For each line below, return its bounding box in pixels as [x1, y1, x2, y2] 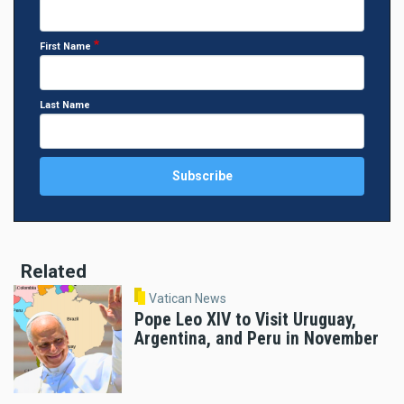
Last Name [40, 99, 90, 112]
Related [21, 260, 87, 282]
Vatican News [148, 290, 226, 306]
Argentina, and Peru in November [134, 328, 379, 350]
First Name [40, 40, 91, 52]
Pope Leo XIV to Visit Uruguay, [134, 309, 356, 331]
